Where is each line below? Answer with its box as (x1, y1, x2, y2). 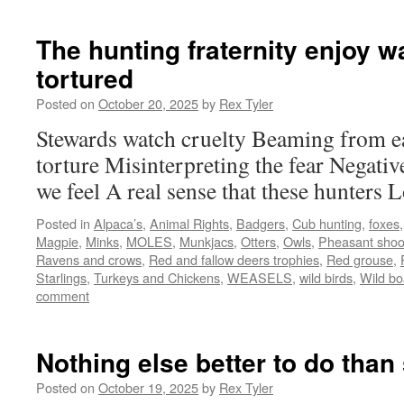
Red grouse (326, 250, 393, 269)
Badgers (236, 214, 285, 233)
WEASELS (227, 268, 292, 287)
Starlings (36, 268, 87, 287)
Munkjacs (179, 232, 234, 251)
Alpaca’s (94, 214, 142, 233)
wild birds (299, 268, 353, 287)
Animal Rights (150, 214, 229, 233)
